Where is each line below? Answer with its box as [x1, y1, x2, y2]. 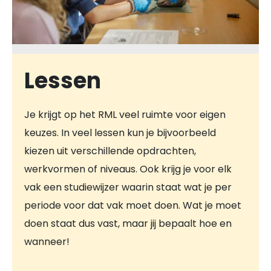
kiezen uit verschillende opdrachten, [24, 144, 196, 158]
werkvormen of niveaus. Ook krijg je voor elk [24, 162, 232, 177]
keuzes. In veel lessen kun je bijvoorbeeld [24, 126, 216, 140]
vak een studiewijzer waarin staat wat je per [24, 180, 232, 195]
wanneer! [24, 235, 70, 249]
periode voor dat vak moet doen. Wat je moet [24, 198, 241, 213]
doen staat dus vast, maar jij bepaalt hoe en [24, 217, 232, 231]
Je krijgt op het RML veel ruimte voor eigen [24, 108, 226, 122]
